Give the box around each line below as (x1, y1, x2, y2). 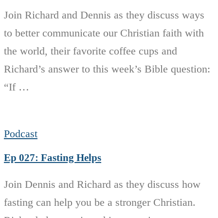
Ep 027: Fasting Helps (4, 151, 101, 163)
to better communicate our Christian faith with (4, 27, 204, 39)
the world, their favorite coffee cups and (4, 45, 177, 57)
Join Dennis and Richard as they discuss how (4, 178, 200, 190)
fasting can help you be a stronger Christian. (4, 196, 196, 208)
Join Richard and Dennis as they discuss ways (4, 9, 204, 21)
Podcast (4, 127, 37, 140)
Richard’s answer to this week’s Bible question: (4, 63, 210, 75)
